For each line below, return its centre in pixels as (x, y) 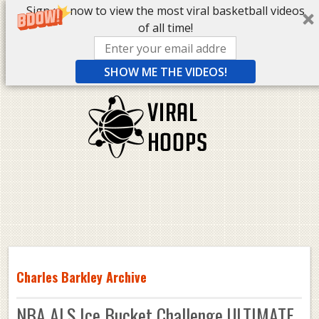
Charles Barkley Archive (81, 277)
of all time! (165, 28)
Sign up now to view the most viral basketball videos (165, 11)
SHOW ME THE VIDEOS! (165, 72)
